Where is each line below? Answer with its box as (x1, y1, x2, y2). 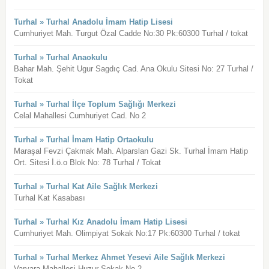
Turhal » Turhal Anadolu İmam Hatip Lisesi (13, 17, 173, 27)
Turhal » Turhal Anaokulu (13, 53, 107, 62)
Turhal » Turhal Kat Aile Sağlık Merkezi (13, 182, 158, 192)
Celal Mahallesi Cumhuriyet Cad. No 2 (13, 111, 146, 121)
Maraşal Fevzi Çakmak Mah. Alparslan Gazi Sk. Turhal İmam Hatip (13, 147, 248, 156)
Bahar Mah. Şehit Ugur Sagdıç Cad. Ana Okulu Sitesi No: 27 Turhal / (13, 64, 253, 74)
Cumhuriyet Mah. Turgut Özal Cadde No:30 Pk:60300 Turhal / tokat (13, 29, 248, 38)
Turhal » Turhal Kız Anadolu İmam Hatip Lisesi (13, 217, 187, 227)
